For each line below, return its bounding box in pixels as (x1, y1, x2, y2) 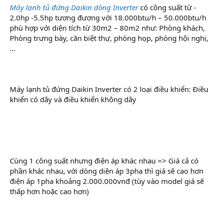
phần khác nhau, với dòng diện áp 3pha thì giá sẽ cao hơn (10, 165, 203, 176)
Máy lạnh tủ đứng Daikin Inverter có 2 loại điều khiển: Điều (10, 84, 208, 94)
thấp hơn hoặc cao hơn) (10, 186, 89, 196)
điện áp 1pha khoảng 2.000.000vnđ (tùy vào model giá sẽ (10, 176, 204, 186)
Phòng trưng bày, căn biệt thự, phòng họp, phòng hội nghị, (10, 33, 208, 43)
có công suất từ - (138, 2, 196, 12)
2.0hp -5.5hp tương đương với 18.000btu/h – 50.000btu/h (10, 12, 206, 22)
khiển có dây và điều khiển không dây (10, 94, 136, 104)
